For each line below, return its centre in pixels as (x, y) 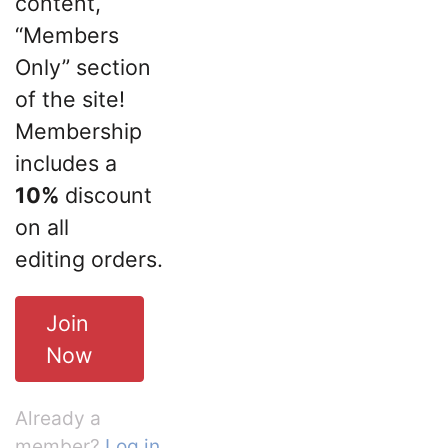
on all (42, 226)
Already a (58, 417)
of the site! (70, 98)
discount (105, 194)
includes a (66, 162)
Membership (78, 130)
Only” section (83, 66)
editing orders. (89, 258)
